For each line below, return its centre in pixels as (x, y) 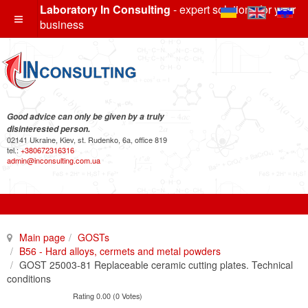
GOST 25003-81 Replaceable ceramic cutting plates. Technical (156, 265)
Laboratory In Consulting (105, 9)
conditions (29, 278)
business (62, 24)
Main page (42, 237)
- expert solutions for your (233, 9)
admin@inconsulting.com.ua (54, 160)
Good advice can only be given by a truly (86, 117)
